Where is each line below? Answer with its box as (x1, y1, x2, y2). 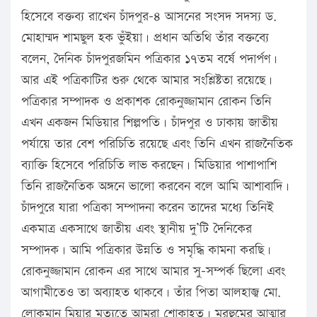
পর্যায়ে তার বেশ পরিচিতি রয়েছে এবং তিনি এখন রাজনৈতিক (21, 134, 293, 153)
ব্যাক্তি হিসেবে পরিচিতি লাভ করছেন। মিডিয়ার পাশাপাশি (21, 156, 277, 174)
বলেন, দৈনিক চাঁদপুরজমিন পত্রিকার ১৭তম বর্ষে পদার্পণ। (21, 50, 277, 68)
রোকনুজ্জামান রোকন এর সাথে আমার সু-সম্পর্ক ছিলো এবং (21, 262, 285, 280)
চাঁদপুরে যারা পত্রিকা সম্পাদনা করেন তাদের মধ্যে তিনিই (21, 198, 274, 217)
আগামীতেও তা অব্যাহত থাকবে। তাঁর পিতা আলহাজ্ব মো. (21, 283, 281, 301)
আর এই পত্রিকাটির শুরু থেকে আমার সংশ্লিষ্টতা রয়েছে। (21, 71, 272, 89)
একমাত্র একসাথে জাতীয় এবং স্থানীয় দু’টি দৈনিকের (21, 219, 252, 238)
